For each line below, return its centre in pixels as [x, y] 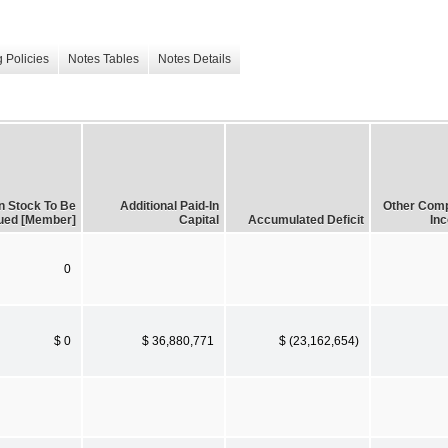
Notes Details [194, 59]
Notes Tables [103, 59]
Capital [199, 219]
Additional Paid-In [169, 205]
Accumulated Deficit [306, 219]
